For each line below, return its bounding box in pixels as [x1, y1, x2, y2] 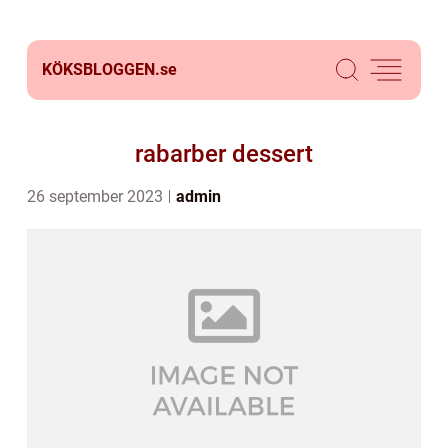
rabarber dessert [135, 140, 313, 168]
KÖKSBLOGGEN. [42, 60, 160, 79]
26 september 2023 [27, 187, 167, 206]
